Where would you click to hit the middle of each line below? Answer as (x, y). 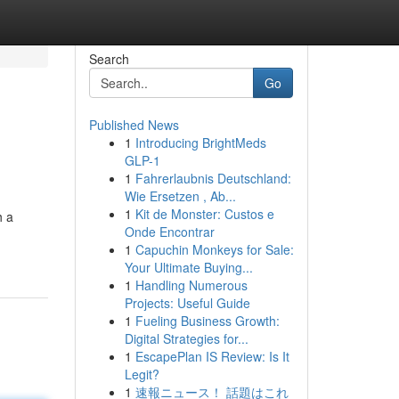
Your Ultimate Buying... (188, 267)
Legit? (142, 374)
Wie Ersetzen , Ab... (180, 196)
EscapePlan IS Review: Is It (212, 356)
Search (109, 59)
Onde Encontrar (169, 232)
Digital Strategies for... (186, 338)
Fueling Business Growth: (207, 321)
